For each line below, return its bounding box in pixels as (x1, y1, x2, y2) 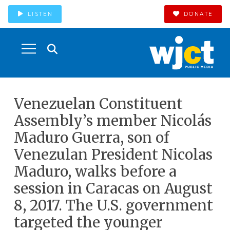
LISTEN (27, 10, 53, 17)
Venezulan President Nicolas (13, 145, 213, 164)
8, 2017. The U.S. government (13, 196, 213, 215)
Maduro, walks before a (13, 162, 177, 181)
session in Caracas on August (13, 179, 213, 198)
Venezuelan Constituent (13, 94, 183, 113)
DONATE (183, 10, 214, 17)
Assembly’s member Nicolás (13, 111, 212, 130)
